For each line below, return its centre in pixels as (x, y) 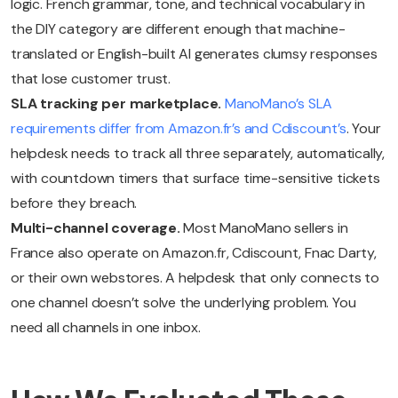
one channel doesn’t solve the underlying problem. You (183, 303)
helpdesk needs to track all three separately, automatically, (198, 154)
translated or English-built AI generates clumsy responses (194, 54)
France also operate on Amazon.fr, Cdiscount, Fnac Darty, (194, 253)
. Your (363, 129)
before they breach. (74, 203)
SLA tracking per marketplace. (116, 104)
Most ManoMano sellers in (264, 228)
